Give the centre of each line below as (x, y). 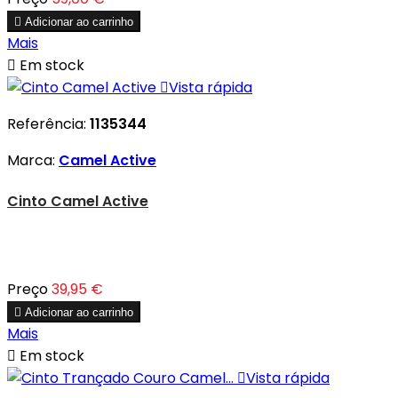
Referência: (48, 123)
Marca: (33, 160)
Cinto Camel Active (78, 202)
